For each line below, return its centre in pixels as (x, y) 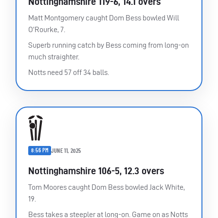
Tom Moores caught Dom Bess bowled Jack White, (107, 187)
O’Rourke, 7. (47, 30)
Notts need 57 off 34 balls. (69, 73)
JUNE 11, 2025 (66, 151)
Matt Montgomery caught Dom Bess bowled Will (104, 18)
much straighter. (54, 57)
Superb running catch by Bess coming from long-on (109, 45)
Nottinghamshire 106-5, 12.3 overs (96, 171)
